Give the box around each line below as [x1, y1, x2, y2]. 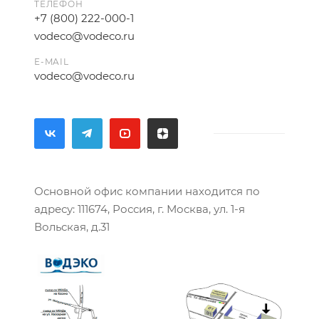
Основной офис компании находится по [34, 184, 260, 198]
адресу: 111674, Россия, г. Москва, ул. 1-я [34, 202, 245, 216]
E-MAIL [34, 56, 69, 67]
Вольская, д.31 [34, 220, 110, 234]
